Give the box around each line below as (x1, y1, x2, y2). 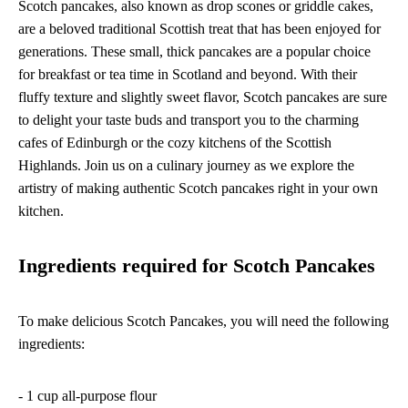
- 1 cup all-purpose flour (18, 387, 157, 403)
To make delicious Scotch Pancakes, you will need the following (18, 312, 389, 329)
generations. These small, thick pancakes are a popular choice (18, 43, 371, 59)
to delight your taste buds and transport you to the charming (18, 111, 359, 127)
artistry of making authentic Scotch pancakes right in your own (18, 179, 378, 196)
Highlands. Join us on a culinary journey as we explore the (18, 157, 354, 173)
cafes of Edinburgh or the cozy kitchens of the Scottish (18, 134, 331, 150)
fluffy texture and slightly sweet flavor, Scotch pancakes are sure (18, 88, 387, 105)
